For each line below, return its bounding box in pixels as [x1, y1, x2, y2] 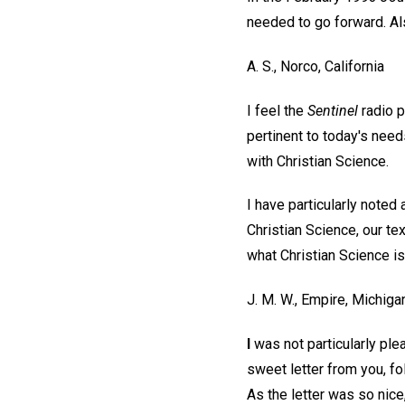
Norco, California [280, 57, 384, 75]
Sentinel [307, 101, 358, 119]
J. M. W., [247, 291, 297, 309]
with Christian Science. [247, 152, 389, 170]
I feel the [247, 101, 307, 119]
